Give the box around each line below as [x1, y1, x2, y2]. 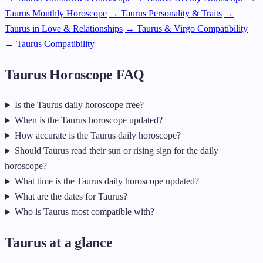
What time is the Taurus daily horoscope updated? [14, 176, 199, 187]
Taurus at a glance [5, 235, 113, 251]
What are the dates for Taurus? [14, 191, 127, 202]
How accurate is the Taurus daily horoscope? [14, 130, 181, 141]
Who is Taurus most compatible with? [14, 207, 154, 217]
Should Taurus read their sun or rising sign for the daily [14, 146, 218, 156]
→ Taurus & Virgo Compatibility [125, 23, 248, 33]
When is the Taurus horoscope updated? [14, 115, 163, 126]
